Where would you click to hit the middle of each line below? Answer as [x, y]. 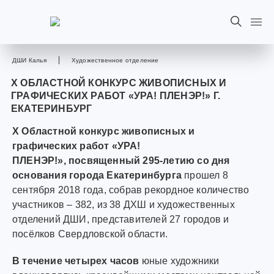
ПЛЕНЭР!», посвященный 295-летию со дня [121, 161]
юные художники [179, 261]
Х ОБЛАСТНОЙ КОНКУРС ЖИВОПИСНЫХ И [119, 83]
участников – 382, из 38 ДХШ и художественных [124, 205]
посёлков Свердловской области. [90, 234]
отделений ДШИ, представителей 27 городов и [121, 219]
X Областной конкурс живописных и [104, 131]
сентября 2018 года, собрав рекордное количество [131, 190]
